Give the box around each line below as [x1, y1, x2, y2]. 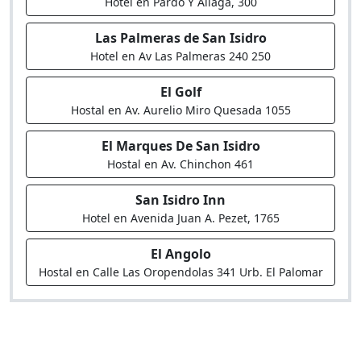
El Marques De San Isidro [101, 137, 260, 155]
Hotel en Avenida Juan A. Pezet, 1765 [81, 210, 280, 226]
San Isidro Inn [135, 191, 226, 209]
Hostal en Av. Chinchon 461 [107, 156, 254, 172]
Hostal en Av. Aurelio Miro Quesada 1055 [70, 102, 291, 118]
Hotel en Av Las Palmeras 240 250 [90, 48, 271, 64]
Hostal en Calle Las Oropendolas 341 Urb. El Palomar [38, 264, 323, 280]
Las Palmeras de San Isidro [94, 29, 267, 47]
